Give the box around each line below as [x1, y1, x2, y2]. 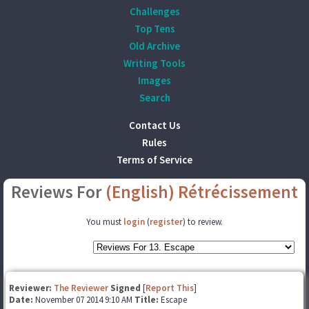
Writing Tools [123, 57, 186, 70]
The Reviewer [54, 282, 108, 294]
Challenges [129, 5, 180, 18]
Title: [134, 294, 161, 306]
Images [138, 74, 171, 87]
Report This [146, 282, 194, 294]
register [150, 216, 183, 228]
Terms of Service [117, 153, 192, 166]
